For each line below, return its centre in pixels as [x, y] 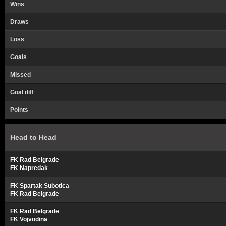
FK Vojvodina [29, 219]
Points [19, 110]
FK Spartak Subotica [40, 186]
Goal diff [22, 92]
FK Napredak [29, 168]
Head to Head [33, 137]
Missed [20, 75]
